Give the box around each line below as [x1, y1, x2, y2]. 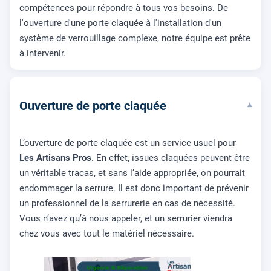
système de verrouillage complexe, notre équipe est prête [19, 32, 250, 44]
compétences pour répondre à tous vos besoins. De [19, 2, 228, 13]
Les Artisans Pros [19, 152, 91, 163]
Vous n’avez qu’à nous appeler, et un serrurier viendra [19, 212, 232, 224]
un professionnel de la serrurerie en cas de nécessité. [19, 197, 235, 209]
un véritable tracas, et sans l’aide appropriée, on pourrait [19, 167, 245, 178]
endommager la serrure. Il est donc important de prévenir [19, 182, 249, 194]
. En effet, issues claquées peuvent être [91, 152, 250, 163]
